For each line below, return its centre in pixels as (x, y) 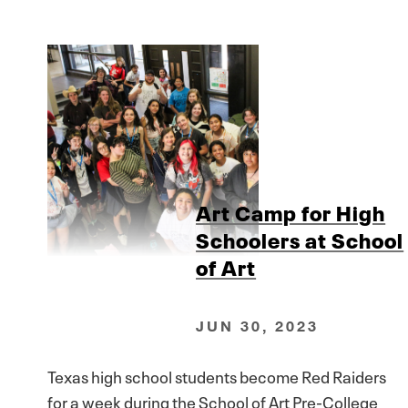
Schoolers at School (300, 238)
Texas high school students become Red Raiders (216, 376)
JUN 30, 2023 (258, 326)
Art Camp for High (291, 211)
